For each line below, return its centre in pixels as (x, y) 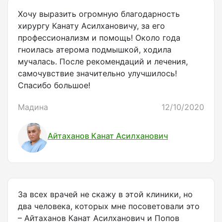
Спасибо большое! (54, 85)
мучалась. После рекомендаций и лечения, (103, 62)
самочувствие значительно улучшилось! (97, 74)
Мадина (33, 107)
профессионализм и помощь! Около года (99, 38)
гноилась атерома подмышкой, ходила (95, 50)
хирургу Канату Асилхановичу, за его (91, 26)
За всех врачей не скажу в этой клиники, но (105, 194)
